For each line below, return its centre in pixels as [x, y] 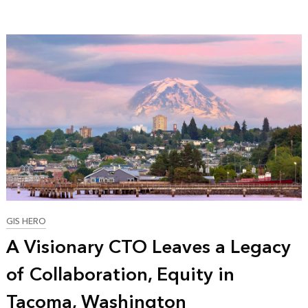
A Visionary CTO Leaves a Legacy [148, 248]
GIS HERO [26, 222]
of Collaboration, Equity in [120, 275]
